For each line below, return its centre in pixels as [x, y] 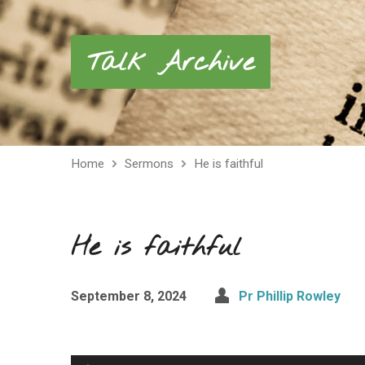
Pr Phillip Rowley [290, 296]
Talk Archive [171, 63]
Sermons [149, 164]
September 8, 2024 [129, 296]
